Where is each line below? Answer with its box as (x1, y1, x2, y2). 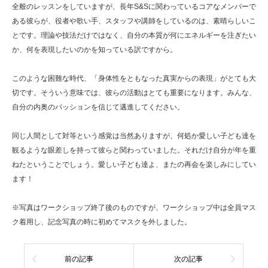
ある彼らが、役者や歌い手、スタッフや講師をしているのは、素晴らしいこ (12, 16, 256, 25)
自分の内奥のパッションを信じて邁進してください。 (12, 102, 184, 111)
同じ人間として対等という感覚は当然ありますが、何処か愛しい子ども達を (12, 131, 256, 140)
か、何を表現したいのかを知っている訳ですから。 (12, 45, 177, 54)
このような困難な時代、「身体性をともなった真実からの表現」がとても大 (12, 74, 256, 83)
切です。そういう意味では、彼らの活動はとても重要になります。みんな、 (12, 88, 256, 97)
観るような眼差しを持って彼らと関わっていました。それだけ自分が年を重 (12, 145, 256, 154)
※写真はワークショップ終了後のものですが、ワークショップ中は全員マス (12, 203, 256, 212)
